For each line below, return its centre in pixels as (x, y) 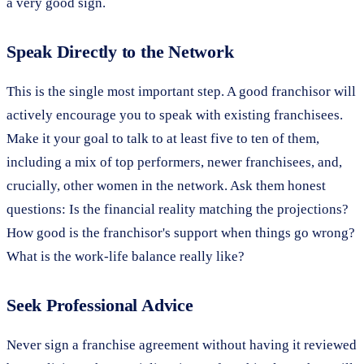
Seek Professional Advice (100, 305)
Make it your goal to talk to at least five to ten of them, (163, 138)
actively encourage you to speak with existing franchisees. (175, 115)
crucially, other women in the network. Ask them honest (166, 185)
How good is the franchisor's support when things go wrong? (181, 232)
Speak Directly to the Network (120, 51)
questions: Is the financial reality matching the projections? (178, 209)
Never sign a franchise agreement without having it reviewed (182, 344)
